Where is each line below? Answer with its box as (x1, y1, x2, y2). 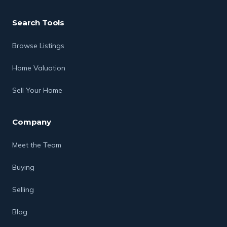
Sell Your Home (12, 85, 62, 95)
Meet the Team (12, 140, 61, 149)
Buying (12, 162, 34, 172)
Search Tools (12, 18, 65, 28)
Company (12, 117, 51, 127)
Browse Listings (12, 41, 64, 50)
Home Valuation (12, 63, 65, 72)
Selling (12, 184, 34, 194)
